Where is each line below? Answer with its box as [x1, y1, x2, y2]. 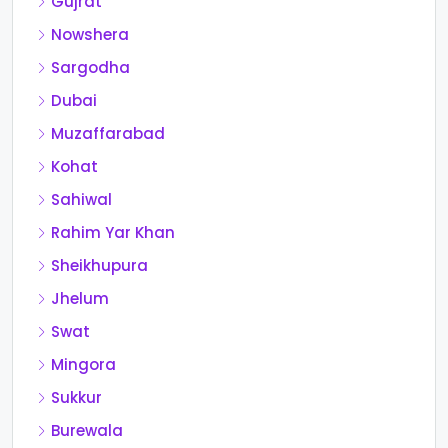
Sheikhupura [51, 255, 148, 277]
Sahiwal [51, 189, 112, 211]
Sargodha [51, 57, 130, 79]
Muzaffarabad [51, 123, 165, 145]
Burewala [51, 420, 123, 442]
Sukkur [51, 387, 102, 409]
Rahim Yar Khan [51, 222, 175, 244]
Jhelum [51, 288, 109, 310]
